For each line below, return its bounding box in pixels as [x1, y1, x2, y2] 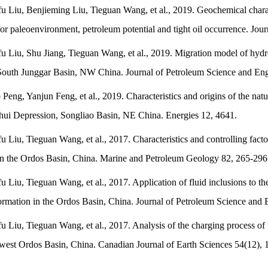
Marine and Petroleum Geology [100, 153, 219, 163]
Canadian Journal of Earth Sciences [98, 239, 232, 249]
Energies [166, 110, 201, 120]
